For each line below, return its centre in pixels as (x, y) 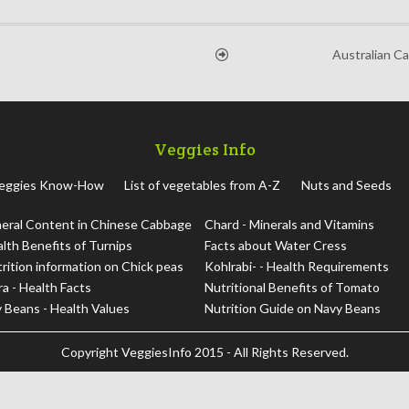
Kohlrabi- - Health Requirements (297, 267)
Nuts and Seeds (346, 185)
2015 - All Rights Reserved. (271, 351)
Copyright (91, 351)
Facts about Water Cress (276, 246)
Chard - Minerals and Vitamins (289, 225)
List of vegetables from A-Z (203, 185)
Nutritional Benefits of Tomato (292, 288)
